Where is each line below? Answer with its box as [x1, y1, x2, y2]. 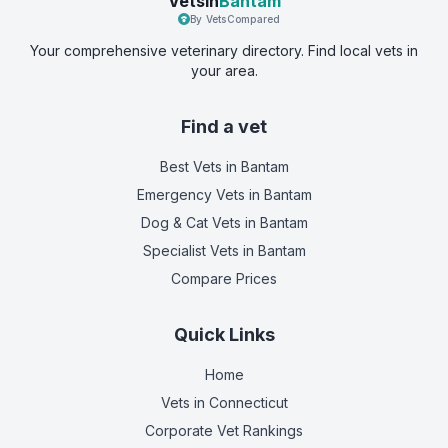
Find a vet [181, 116, 267, 137]
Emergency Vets [136, 186, 245, 203]
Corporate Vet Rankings [145, 422, 303, 439]
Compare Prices [171, 270, 277, 287]
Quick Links [173, 324, 275, 345]
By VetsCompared [189, 13, 281, 25]
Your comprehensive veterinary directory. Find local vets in [30, 42, 418, 59]
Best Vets [159, 158, 222, 175]
